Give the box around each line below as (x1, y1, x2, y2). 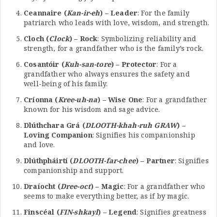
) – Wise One (97, 94, 143, 104)
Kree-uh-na (58, 94, 98, 104)
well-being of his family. (24, 78, 108, 88)
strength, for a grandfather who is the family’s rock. (24, 43, 204, 53)
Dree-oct (60, 181, 91, 191)
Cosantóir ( (24, 59, 64, 69)
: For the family (138, 8, 189, 17)
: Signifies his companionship (92, 130, 195, 139)
